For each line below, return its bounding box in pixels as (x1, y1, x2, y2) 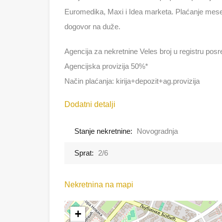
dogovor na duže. (64, 22, 120, 31)
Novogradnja (137, 127, 178, 136)
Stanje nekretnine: (74, 127, 132, 136)
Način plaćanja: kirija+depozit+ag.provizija (64, 77, 200, 86)
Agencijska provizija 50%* (64, 62, 148, 71)
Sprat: (74, 149, 94, 158)
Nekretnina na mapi (64, 180, 133, 189)
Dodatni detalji (64, 100, 115, 109)
